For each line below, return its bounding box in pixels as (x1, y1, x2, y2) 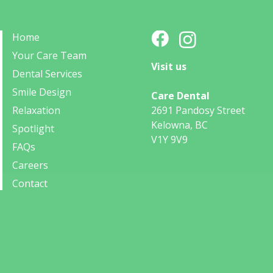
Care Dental (151, 89, 210, 102)
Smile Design (12, 85, 71, 99)
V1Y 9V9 (151, 133, 188, 146)
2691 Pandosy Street (151, 104, 245, 117)
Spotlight (12, 122, 54, 135)
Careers (12, 158, 48, 172)
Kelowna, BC (151, 118, 208, 132)
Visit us (151, 60, 186, 73)
